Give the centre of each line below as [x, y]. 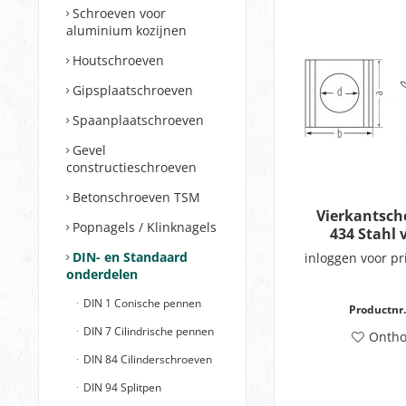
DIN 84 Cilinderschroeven [146, 359]
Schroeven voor [117, 13]
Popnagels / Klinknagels [143, 227]
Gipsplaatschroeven [131, 90]
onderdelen [102, 274]
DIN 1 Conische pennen [141, 303]
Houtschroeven [116, 60]
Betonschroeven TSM [135, 197]
